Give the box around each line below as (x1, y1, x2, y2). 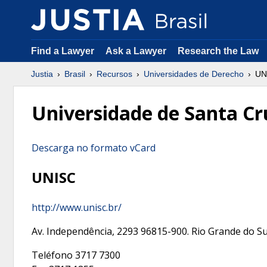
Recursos (97, 69, 132, 79)
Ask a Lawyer (105, 46, 169, 56)
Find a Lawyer (31, 46, 94, 56)
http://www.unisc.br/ (32, 200, 122, 214)
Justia (31, 69, 53, 79)
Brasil (64, 69, 85, 79)
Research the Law (178, 46, 259, 56)
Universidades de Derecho (144, 69, 244, 79)
